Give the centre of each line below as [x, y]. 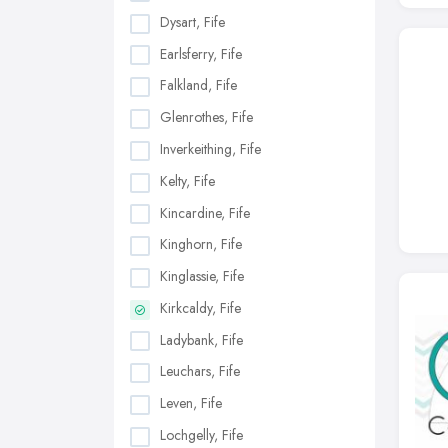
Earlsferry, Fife [201, 53]
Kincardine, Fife [205, 212]
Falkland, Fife [198, 85]
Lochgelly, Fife [201, 434]
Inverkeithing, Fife [210, 148]
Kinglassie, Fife [202, 276]
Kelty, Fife [187, 180]
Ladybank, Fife [201, 339]
